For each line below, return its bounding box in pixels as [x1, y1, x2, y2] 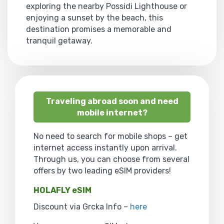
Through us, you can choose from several [33, 154, 189, 164]
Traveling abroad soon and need [45, 96, 178, 106]
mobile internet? [76, 107, 147, 117]
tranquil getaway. [26, 35, 92, 45]
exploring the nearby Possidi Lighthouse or [26, 1, 187, 11]
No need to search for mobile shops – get [33, 131, 187, 141]
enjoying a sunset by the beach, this [26, 12, 163, 22]
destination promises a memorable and [26, 24, 171, 34]
